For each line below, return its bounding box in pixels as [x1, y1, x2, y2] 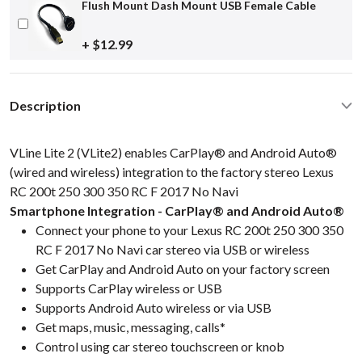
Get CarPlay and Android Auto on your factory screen [36, 260, 330, 276]
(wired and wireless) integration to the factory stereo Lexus [10, 163, 334, 179]
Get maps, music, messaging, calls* [36, 318, 225, 335]
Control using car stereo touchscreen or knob [36, 338, 284, 354]
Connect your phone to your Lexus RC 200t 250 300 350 [36, 221, 343, 238]
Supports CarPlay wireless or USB [36, 280, 222, 296]
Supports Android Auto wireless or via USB [36, 299, 271, 315]
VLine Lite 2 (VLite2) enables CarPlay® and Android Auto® [10, 144, 337, 160]
